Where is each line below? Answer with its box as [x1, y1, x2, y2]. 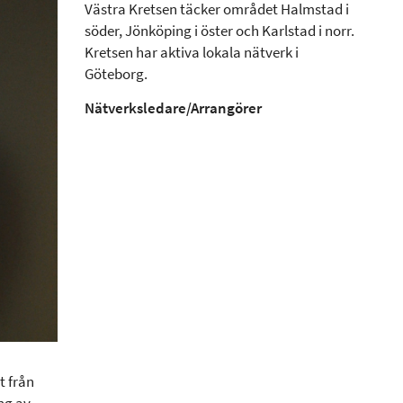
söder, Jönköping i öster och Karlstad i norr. [85, 21, 354, 41]
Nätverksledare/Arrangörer [85, 98, 262, 119]
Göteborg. [85, 64, 148, 85]
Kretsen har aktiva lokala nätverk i [85, 42, 299, 63]
